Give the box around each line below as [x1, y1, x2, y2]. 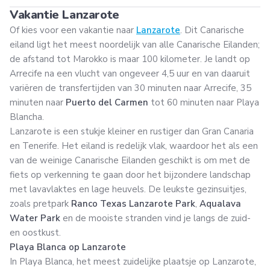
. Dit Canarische [180, 24, 244, 36]
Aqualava [199, 197, 241, 210]
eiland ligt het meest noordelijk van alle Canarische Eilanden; [10, 38, 260, 51]
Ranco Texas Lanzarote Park [71, 197, 195, 210]
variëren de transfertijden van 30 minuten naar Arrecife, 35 [10, 81, 251, 94]
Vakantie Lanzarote [10, 6, 119, 23]
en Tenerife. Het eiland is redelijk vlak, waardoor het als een [10, 139, 258, 152]
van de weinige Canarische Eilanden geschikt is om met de [10, 154, 250, 166]
